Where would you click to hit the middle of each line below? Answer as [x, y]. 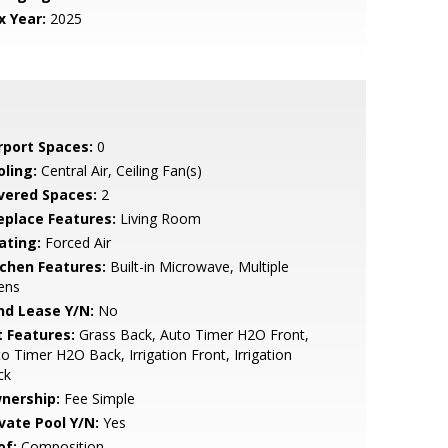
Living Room [158, 218]
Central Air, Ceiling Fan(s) [119, 170]
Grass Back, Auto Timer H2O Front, [191, 334]
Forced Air [75, 242]
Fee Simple [97, 398]
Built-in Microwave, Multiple [197, 266]
